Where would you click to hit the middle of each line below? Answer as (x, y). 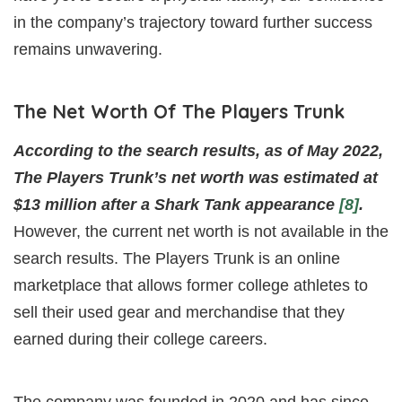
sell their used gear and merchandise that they (179, 312)
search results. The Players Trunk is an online (177, 258)
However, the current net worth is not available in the (201, 231)
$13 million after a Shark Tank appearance (176, 204)
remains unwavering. (88, 49)
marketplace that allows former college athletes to (191, 285)
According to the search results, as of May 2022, (198, 150)
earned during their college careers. (140, 339)
